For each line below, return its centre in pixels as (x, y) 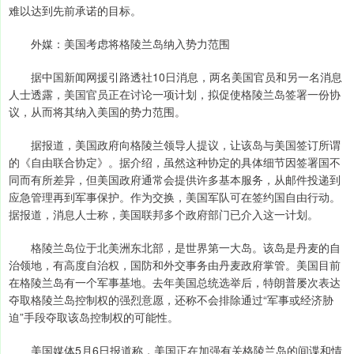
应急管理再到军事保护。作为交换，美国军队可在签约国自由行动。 (175, 197)
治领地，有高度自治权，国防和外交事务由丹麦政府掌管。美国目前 (175, 265)
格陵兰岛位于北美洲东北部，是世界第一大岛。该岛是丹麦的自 (175, 248)
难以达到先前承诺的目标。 (75, 11)
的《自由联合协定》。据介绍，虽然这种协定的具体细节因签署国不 (175, 162)
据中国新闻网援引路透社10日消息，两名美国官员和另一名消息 (175, 77)
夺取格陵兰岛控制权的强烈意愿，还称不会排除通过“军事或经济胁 (171, 300)
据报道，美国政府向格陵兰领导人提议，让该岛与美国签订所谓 (175, 145)
